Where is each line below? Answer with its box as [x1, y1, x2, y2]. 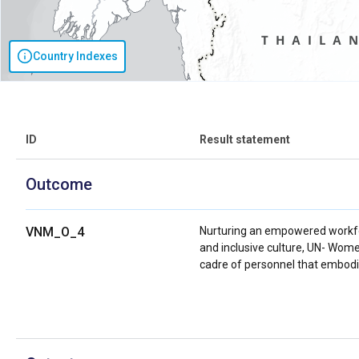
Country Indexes [33, 49, 118, 63]
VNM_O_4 [26, 224, 84, 240]
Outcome [26, 174, 92, 194]
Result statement [200, 132, 291, 146]
